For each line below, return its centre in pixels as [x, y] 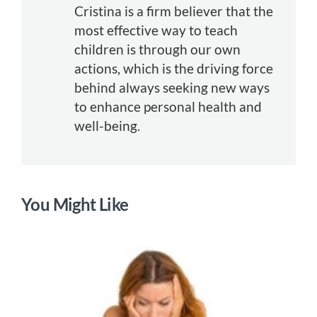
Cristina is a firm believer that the [174, 11]
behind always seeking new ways [172, 87]
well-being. [107, 125]
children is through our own [157, 49]
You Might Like [75, 204]
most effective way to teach [156, 30]
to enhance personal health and [168, 106]
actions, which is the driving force [174, 68]
